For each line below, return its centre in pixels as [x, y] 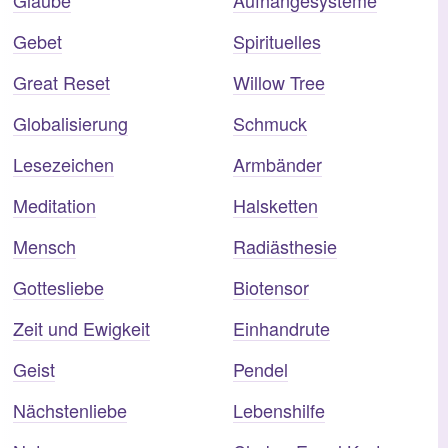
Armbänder [277, 163]
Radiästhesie [285, 245]
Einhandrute [281, 327]
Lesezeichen [63, 163]
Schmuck [270, 122]
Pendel [260, 368]
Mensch [44, 245]
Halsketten [275, 204]
